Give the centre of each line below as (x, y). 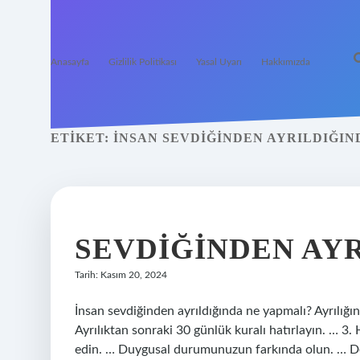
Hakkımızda (286, 62)
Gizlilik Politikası (143, 62)
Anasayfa (70, 62)
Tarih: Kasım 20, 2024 (121, 275)
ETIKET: (82, 138)
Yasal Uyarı (219, 62)
